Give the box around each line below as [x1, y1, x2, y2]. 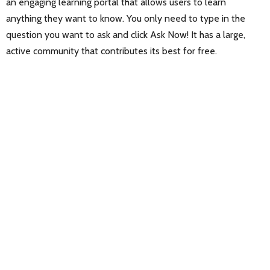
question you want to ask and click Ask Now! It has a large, [6, 28, 245, 40]
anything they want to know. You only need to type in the [6, 12, 245, 24]
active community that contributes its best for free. [6, 45, 217, 57]
